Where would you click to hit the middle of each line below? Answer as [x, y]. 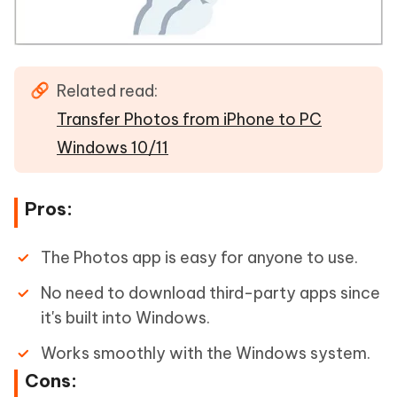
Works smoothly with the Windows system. [206, 353]
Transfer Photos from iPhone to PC [189, 119]
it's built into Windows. [125, 317]
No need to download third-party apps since [210, 292]
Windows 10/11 [113, 147]
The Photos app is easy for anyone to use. [199, 257]
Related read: [107, 90]
